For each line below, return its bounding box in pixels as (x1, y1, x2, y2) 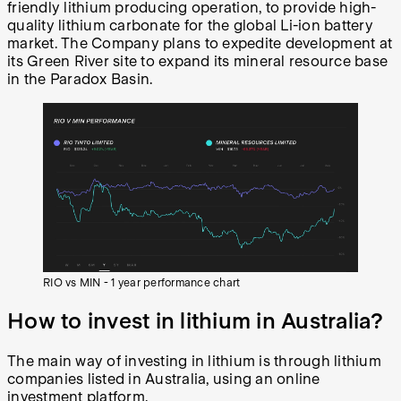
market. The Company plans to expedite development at (7, 35, 392, 53)
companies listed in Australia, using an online (7, 371, 320, 388)
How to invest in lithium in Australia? (7, 308, 384, 335)
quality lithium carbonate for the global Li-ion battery (7, 17, 373, 35)
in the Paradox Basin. (7, 71, 153, 89)
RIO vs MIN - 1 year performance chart (43, 277, 241, 290)
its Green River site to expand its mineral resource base (7, 53, 388, 71)
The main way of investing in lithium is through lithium (7, 353, 381, 371)
